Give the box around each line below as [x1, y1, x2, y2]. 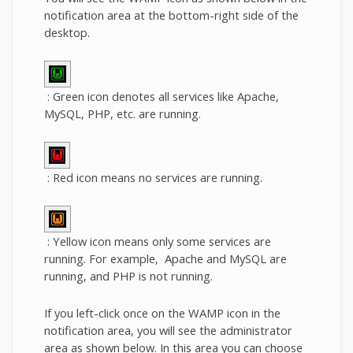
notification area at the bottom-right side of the [44, 6, 299, 23]
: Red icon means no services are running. [44, 169, 262, 185]
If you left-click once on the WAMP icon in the [44, 304, 281, 321]
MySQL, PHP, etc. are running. [44, 105, 201, 121]
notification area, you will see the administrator [44, 321, 292, 338]
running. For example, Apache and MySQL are [44, 250, 287, 266]
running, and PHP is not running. [44, 267, 213, 284]
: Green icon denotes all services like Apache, [44, 87, 279, 104]
